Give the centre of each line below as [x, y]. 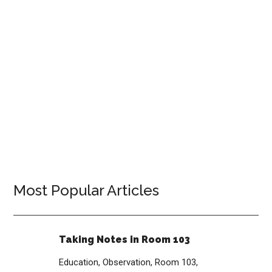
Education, [81, 262]
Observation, [129, 262]
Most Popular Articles [87, 190]
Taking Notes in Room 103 [125, 240]
